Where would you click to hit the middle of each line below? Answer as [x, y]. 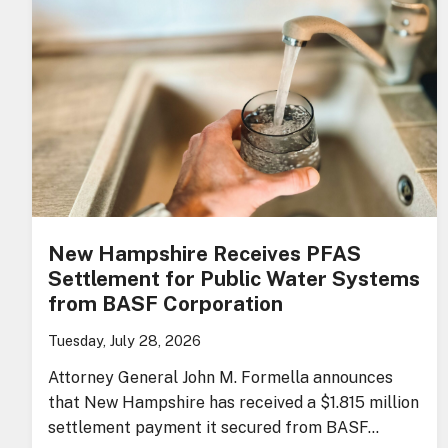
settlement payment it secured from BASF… [213, 427]
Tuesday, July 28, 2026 [124, 340]
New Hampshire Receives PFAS [204, 253]
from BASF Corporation [165, 303]
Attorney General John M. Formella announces [220, 377]
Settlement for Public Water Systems [234, 278]
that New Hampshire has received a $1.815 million [233, 402]
